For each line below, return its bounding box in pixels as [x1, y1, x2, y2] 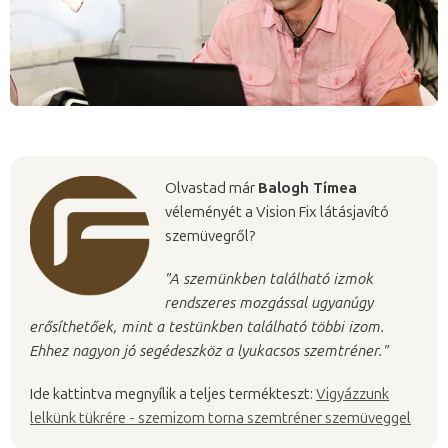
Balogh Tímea [258, 178, 357, 197]
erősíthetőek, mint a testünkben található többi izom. [30, 317, 385, 336]
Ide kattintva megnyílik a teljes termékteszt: [30, 384, 316, 403]
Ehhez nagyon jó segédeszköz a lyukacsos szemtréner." [30, 341, 389, 360]
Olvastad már [165, 178, 258, 197]
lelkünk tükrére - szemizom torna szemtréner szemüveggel [30, 408, 411, 427]
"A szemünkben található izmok [165, 269, 374, 288]
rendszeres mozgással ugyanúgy [165, 293, 374, 312]
